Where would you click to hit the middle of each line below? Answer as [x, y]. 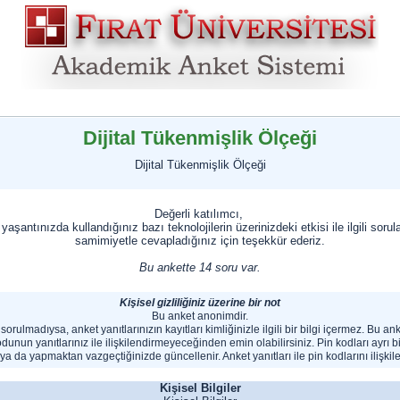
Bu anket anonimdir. [200, 316]
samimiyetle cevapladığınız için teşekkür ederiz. [200, 241]
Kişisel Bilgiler [200, 388]
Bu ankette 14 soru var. [200, 267]
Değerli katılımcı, [200, 214]
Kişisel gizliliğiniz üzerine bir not [200, 303]
